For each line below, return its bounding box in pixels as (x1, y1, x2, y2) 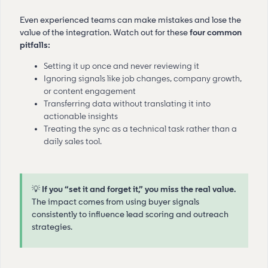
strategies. (32, 221, 72, 232)
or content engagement (44, 86, 136, 96)
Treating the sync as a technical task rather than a (44, 123, 237, 134)
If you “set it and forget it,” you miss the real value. (40, 184, 236, 194)
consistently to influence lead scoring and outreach (32, 209, 229, 220)
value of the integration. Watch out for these (20, 27, 190, 38)
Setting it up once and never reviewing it (44, 60, 199, 71)
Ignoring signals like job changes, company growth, (44, 73, 242, 84)
